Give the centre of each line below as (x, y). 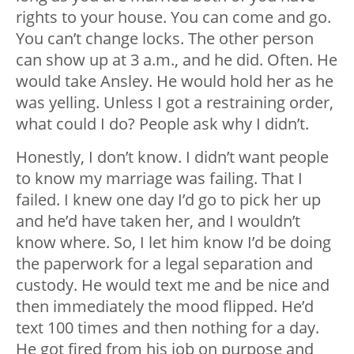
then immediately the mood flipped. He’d (165, 307)
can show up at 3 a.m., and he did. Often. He (177, 60)
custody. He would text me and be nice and (173, 285)
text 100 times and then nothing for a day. (168, 328)
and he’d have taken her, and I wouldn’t (158, 221)
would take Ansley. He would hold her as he (175, 81)
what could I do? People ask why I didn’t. (162, 124)
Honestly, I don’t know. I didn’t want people (172, 157)
